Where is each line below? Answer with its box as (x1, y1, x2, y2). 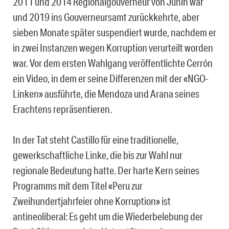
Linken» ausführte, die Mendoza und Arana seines (13, 87, 199, 100)
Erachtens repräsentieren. (13, 103, 112, 116)
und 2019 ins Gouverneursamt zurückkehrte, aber (13, 11, 199, 24)
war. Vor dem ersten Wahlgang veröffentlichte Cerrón (13, 57, 213, 70)
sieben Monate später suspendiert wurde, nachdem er (13, 26, 216, 39)
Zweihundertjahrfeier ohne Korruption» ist (13, 195, 171, 208)
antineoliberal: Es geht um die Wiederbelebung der (13, 210, 203, 223)
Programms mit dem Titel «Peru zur (13, 179, 143, 192)
